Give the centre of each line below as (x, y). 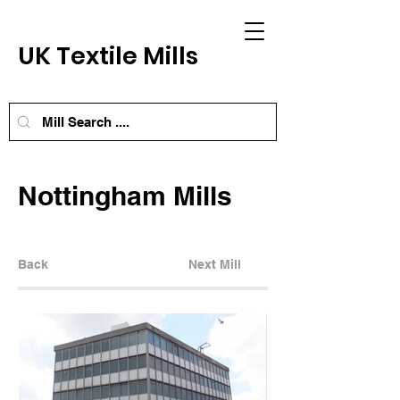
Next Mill (215, 264)
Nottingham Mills (125, 196)
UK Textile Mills (111, 56)
